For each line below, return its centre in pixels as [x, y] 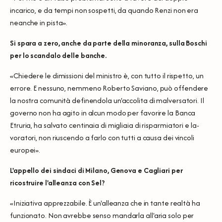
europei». [25, 150]
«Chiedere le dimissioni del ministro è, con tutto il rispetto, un [107, 75]
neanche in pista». [39, 22]
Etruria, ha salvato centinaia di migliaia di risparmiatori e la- [105, 125]
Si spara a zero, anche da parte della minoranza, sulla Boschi [109, 43]
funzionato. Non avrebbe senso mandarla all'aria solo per [102, 215]
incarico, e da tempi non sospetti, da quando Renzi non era [104, 10]
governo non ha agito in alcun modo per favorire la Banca [103, 112]
